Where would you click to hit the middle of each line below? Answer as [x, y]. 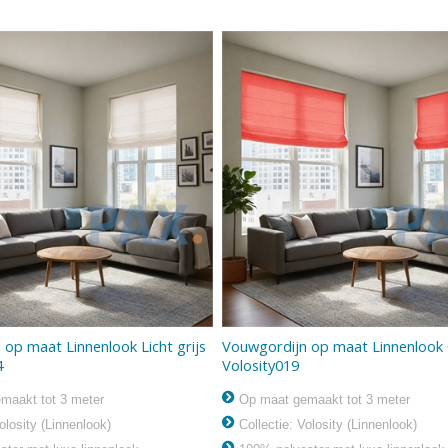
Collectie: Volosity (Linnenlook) [325, 425]
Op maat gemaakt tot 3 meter [322, 400]
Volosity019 [260, 365]
